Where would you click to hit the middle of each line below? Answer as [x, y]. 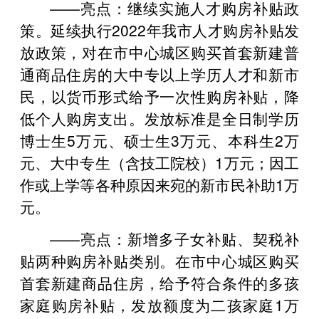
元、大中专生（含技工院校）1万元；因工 [159, 162]
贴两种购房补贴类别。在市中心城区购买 [159, 260]
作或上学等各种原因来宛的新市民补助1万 [159, 184]
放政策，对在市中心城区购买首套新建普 [159, 52]
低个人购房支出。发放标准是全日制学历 [159, 118]
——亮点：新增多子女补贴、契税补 [174, 238]
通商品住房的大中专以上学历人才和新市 [159, 74]
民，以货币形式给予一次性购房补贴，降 [159, 96]
